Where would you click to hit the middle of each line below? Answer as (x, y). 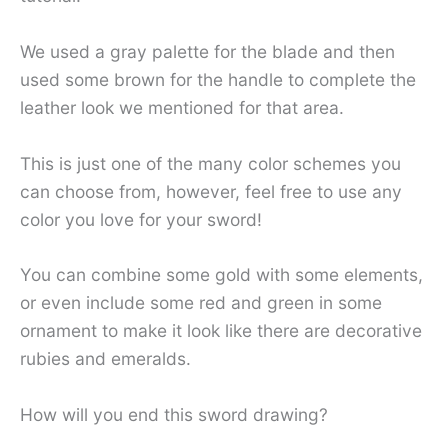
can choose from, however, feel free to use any (211, 191)
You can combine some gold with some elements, (221, 275)
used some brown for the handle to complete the (218, 79)
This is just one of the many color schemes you (210, 163)
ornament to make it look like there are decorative (221, 331)
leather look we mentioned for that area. (182, 107)
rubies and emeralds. (105, 359)
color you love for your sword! (141, 219)
